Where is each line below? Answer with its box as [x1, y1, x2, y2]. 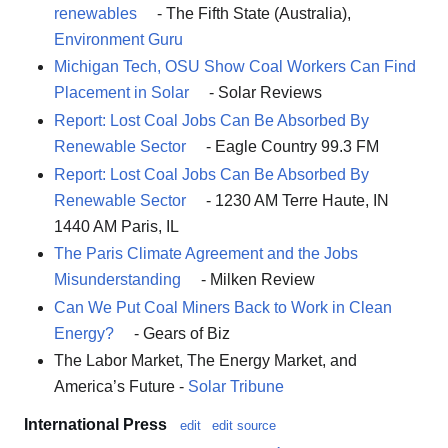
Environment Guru [54, 30, 183, 48]
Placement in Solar [54, 84, 189, 102]
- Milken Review [197, 271, 315, 289]
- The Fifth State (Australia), [153, 4, 351, 22]
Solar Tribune [188, 378, 284, 396]
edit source [212, 418, 276, 434]
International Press [24, 416, 167, 434]
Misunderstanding [54, 271, 181, 289]
